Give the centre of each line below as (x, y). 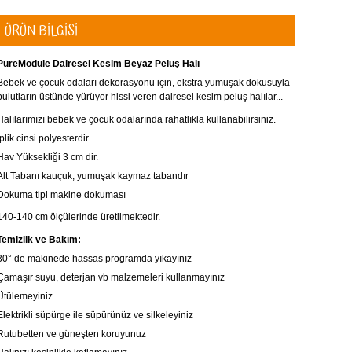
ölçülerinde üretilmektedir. (105, 217)
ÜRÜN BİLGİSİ (41, 31)
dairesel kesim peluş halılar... (221, 97)
